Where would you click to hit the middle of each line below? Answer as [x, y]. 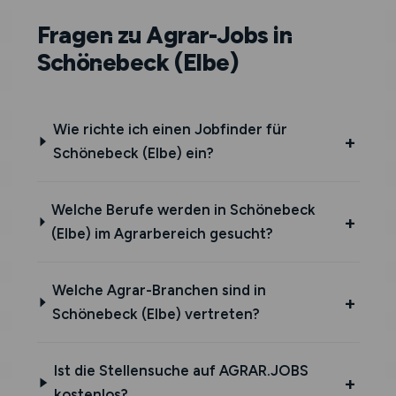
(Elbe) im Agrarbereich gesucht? [163, 233]
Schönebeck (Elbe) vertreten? [156, 314]
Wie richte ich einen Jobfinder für [170, 129]
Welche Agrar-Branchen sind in [160, 290]
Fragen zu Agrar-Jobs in [164, 35]
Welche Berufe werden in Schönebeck [184, 209]
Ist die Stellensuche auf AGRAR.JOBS [182, 370]
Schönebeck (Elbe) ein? [133, 153]
